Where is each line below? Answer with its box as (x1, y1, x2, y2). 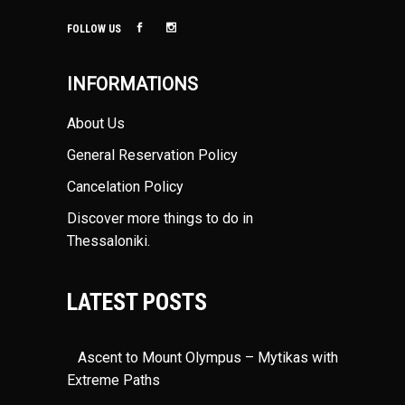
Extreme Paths (67, 372, 160, 390)
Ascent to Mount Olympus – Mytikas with (67, 349, 338, 367)
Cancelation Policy (67, 178, 184, 196)
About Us (67, 115, 125, 133)
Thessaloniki (67, 232, 147, 250)
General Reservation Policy (67, 146, 238, 165)
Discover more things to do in (67, 210, 253, 228)
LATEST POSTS (67, 288, 207, 316)
